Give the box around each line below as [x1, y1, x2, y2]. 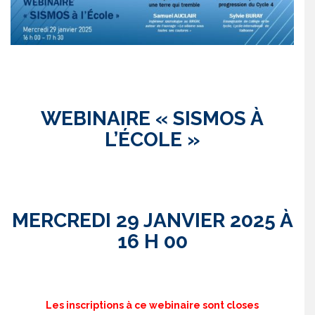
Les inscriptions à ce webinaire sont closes [46, 299, 259, 311]
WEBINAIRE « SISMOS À [41, 106, 264, 130]
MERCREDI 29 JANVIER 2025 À [11, 208, 293, 232]
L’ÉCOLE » [104, 127, 200, 151]
